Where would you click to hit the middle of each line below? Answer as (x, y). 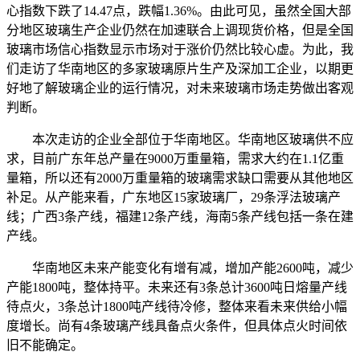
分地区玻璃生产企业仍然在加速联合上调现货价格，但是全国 (180, 30)
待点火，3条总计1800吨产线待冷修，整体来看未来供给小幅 (177, 306)
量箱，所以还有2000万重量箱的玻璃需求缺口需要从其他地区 (180, 178)
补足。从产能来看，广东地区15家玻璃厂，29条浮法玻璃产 (174, 197)
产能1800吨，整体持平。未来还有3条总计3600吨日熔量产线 (177, 287)
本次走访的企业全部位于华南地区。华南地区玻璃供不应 (180, 139)
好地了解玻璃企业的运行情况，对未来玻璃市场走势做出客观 (180, 88)
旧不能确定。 (45, 345)
